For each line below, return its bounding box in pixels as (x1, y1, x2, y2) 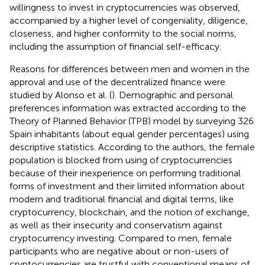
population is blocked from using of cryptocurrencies (9, 154, 232, 166)
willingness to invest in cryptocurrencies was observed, (9, 1, 240, 13)
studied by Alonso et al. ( (9, 89, 112, 101)
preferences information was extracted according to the (9, 102, 246, 114)
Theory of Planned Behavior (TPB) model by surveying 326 (9, 115, 254, 127)
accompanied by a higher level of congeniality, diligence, (9, 14, 248, 26)
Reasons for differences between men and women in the (9, 63, 250, 75)
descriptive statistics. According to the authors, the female (9, 141, 255, 153)
